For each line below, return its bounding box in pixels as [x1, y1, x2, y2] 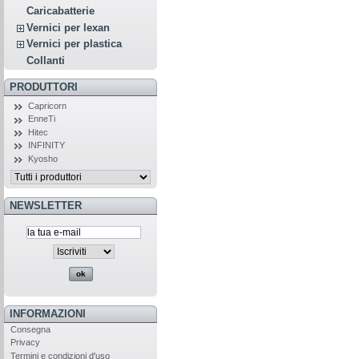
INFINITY [27, 140, 65, 151]
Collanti [26, 54, 66, 67]
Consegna [10, 325, 50, 335]
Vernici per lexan [26, 21, 111, 34]
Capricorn [27, 101, 67, 111]
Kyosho [27, 153, 58, 163]
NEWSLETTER [9, 199, 82, 212]
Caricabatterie [26, 5, 95, 18]
